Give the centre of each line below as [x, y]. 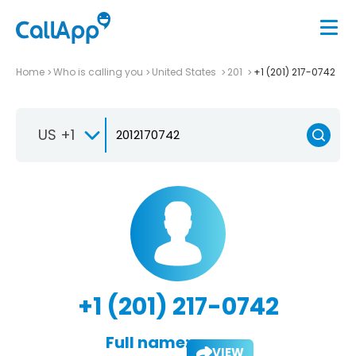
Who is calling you [98, 72]
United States [185, 72]
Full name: [147, 342]
